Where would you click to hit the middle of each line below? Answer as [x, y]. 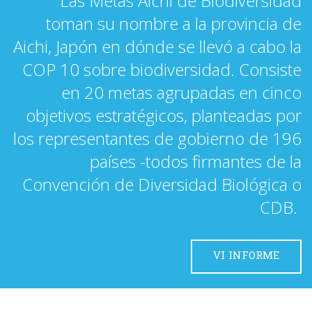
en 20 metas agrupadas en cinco [181, 92]
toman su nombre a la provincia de [174, 23]
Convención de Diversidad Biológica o [162, 184]
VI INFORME [246, 256]
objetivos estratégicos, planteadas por [164, 115]
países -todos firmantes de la [196, 161]
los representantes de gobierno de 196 [157, 138]
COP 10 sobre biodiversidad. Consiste [162, 69]
